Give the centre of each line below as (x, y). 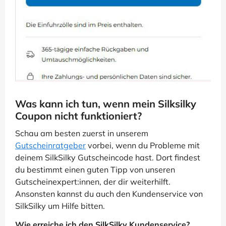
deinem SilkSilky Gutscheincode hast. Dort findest (108, 157)
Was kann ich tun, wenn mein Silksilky (106, 103)
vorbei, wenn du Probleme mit (143, 145)
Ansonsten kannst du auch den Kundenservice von (109, 193)
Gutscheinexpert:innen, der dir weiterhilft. (93, 181)
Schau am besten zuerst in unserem (82, 133)
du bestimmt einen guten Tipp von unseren (95, 169)
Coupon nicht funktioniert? (78, 116)
